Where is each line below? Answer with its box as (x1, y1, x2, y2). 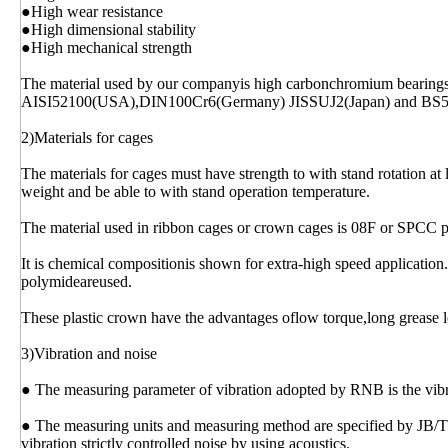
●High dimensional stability (21, 21, 196, 39)
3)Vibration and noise (21, 345, 157, 363)
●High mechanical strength (21, 39, 192, 57)
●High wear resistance (21, 3, 163, 21)
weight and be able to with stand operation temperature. (21, 183, 370, 201)
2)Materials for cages (21, 129, 153, 147)
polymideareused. (21, 273, 132, 291)
